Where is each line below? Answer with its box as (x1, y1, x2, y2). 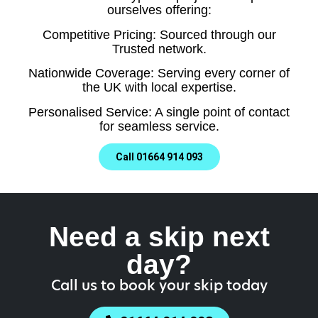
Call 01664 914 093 (115, 150, 203, 163)
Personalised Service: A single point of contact (28, 104, 290, 119)
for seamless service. (99, 119, 219, 133)
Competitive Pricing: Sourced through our (42, 27, 276, 42)
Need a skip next (48, 220, 270, 252)
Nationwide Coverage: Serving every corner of (28, 66, 290, 81)
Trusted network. (111, 41, 207, 56)
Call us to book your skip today (50, 275, 268, 295)
